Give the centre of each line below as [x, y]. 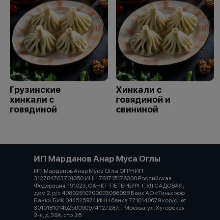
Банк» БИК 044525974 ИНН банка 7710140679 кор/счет [110, 200]
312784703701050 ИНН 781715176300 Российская [103, 178]
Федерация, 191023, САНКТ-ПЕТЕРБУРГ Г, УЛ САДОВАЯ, [109, 186]
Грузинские [35, 90]
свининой [137, 109]
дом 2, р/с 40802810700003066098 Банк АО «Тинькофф [109, 193]
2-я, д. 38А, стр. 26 [58, 215]
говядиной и [143, 99]
